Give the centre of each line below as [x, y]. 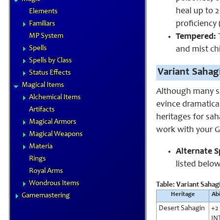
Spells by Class [50, 61]
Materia [41, 147]
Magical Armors [53, 122]
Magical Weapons [56, 134]
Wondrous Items [54, 183]
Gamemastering [46, 196]
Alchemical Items [55, 97]
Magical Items [43, 85]
